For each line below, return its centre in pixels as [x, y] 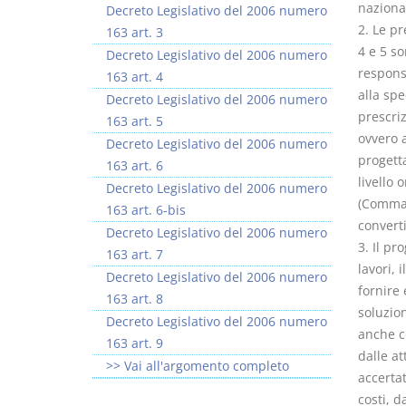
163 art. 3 [135, 32]
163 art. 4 [135, 77]
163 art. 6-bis [146, 210]
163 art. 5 [135, 121]
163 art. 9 [135, 343]
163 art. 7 [135, 254]
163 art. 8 [135, 299]
